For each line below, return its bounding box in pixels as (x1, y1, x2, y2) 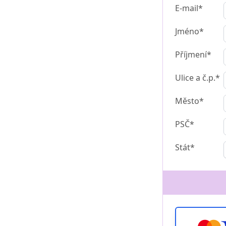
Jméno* (175, 26, 204, 37)
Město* (175, 95, 204, 107)
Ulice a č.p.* (175, 72, 220, 84)
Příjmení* (175, 49, 211, 61)
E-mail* (175, 3, 203, 14)
